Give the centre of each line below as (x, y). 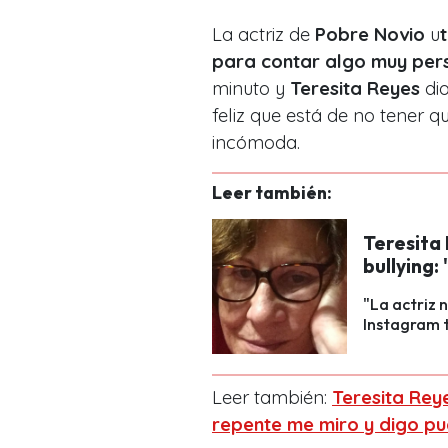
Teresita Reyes (355, 89)
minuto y (251, 89)
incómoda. (256, 143)
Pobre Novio (370, 35)
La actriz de (263, 35)
